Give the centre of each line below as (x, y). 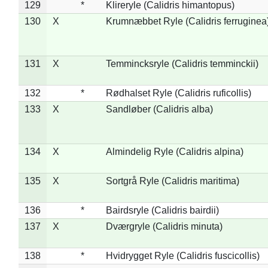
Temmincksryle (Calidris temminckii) (182, 63)
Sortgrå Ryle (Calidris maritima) (172, 181)
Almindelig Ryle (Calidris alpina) (174, 151)
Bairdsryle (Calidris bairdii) (162, 210)
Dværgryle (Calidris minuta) (164, 226)
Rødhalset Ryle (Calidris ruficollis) (178, 93)
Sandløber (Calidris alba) (159, 109)
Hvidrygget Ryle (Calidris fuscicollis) (182, 255)
